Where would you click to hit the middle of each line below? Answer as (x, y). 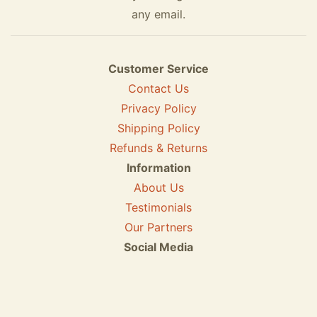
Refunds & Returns (158, 148)
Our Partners (158, 227)
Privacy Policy (158, 108)
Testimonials (158, 207)
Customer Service (158, 68)
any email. (158, 14)
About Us (158, 187)
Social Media (158, 247)
